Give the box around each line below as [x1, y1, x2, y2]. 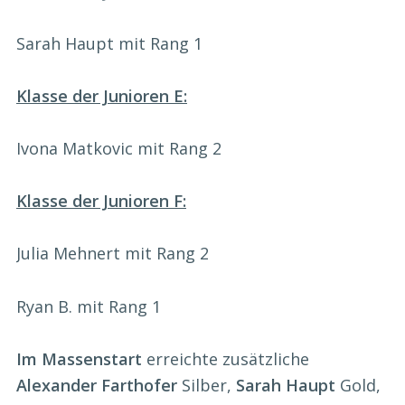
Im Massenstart [16, 347, 142, 370]
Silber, [177, 373, 236, 396]
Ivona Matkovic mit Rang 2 [16, 137, 221, 160]
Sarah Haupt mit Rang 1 [16, 33, 202, 55]
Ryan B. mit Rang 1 [16, 295, 161, 317]
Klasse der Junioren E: [16, 85, 187, 108]
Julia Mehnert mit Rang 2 [16, 242, 209, 265]
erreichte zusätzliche [142, 347, 309, 370]
